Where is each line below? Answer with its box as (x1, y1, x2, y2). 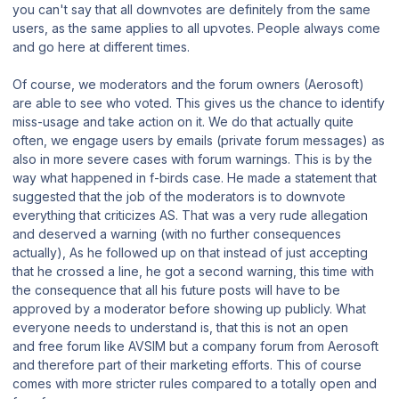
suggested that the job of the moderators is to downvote (12, 189, 346, 205)
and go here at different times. (12, 39, 190, 55)
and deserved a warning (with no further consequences (12, 226, 341, 242)
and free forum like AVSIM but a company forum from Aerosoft (12, 338, 379, 354)
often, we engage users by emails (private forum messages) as (12, 133, 385, 149)
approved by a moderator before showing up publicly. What (12, 301, 366, 317)
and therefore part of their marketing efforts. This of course (12, 357, 362, 373)
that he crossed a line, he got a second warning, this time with (12, 264, 374, 280)
